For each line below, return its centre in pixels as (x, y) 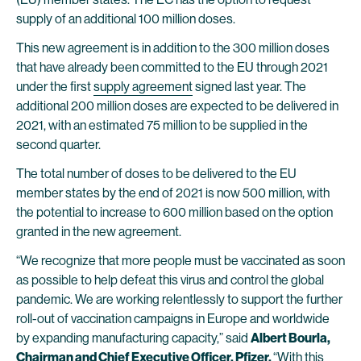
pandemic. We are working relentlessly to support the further (179, 299)
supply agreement (143, 87)
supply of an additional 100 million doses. (126, 19)
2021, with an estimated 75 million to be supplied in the (162, 125)
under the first (55, 87)
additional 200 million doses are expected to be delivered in (177, 106)
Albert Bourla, (290, 338)
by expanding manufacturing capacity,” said (133, 338)
